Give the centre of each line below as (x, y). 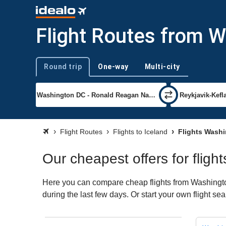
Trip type (48, 71)
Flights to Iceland (140, 132)
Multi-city (162, 66)
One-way (113, 66)
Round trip (63, 66)
